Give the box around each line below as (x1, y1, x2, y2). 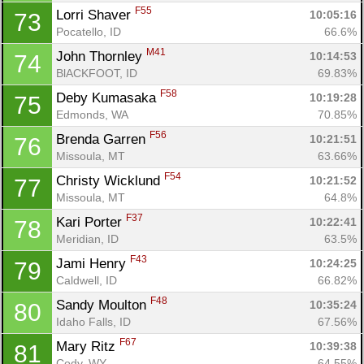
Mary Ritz (56, 338, 119, 354)
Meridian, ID (56, 232, 119, 245)
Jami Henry (56, 255, 130, 271)
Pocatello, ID (56, 24, 121, 38)
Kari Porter (56, 214, 126, 230)
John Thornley (56, 48, 146, 64)
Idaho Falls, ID (56, 314, 131, 328)
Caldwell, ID (56, 273, 117, 287)
